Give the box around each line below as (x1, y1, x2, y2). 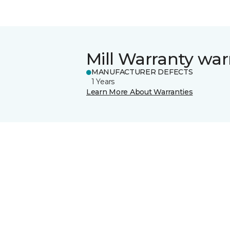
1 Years (91, 76, 115, 86)
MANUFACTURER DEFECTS (91, 67, 193, 76)
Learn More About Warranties (86, 87, 193, 97)
